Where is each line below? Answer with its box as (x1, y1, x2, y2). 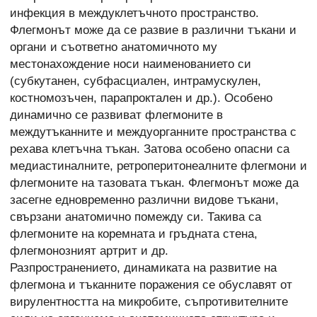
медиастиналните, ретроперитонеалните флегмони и (10, 158, 307, 173)
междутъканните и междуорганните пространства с (10, 125, 296, 139)
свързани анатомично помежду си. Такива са (10, 209, 261, 224)
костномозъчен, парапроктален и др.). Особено (10, 91, 272, 105)
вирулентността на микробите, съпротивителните (10, 294, 288, 309)
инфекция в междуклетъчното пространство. (10, 6, 259, 20)
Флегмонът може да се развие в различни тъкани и (10, 23, 296, 37)
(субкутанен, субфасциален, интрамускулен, (10, 74, 261, 88)
